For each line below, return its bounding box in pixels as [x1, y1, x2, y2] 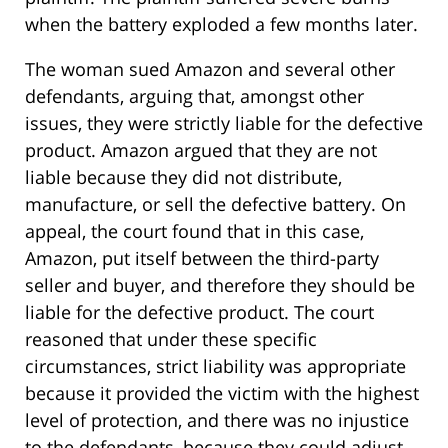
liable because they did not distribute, [25, 165, 342, 190]
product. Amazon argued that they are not [25, 138, 377, 163]
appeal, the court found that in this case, [25, 219, 364, 244]
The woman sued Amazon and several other [25, 57, 395, 82]
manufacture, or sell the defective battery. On [25, 192, 406, 217]
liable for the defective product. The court [25, 300, 374, 325]
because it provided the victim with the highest [25, 381, 419, 406]
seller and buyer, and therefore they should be [25, 273, 415, 298]
